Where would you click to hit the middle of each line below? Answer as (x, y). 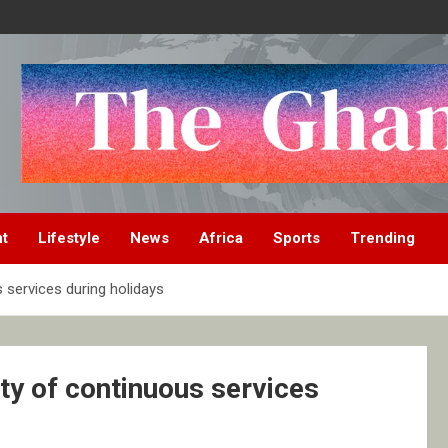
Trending (382, 238)
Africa (221, 238)
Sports (296, 238)
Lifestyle (69, 238)
